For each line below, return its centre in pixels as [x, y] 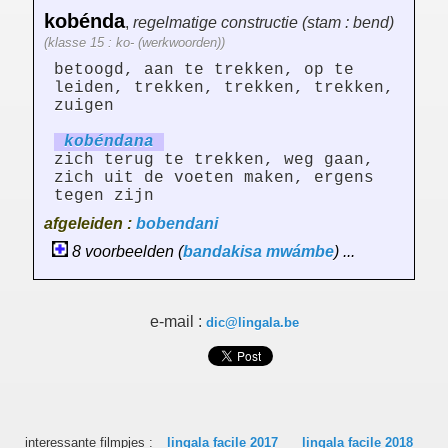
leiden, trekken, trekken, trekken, [224, 88]
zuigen [84, 106]
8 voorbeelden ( [125, 252]
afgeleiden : [90, 224]
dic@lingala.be [252, 323]
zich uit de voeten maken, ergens [214, 178]
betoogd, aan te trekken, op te [204, 70]
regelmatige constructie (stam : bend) [263, 23]
